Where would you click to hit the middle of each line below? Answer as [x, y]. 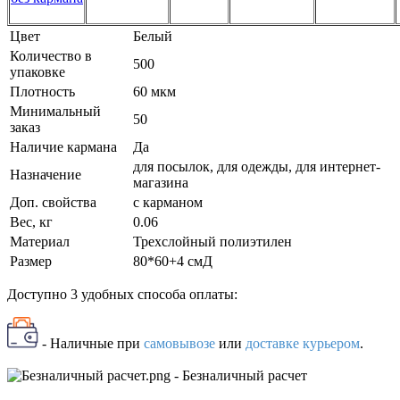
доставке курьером [303, 343]
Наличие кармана [63, 146]
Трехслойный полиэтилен [212, 241]
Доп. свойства [53, 202]
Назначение [46, 174]
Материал [40, 241]
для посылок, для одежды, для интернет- [257, 166]
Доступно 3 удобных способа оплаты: [122, 294]
